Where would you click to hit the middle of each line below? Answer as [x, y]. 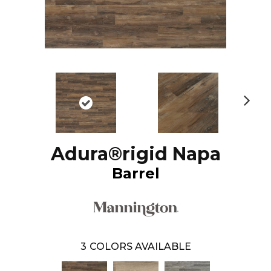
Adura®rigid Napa [135, 154]
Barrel [135, 173]
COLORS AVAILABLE [140, 246]
